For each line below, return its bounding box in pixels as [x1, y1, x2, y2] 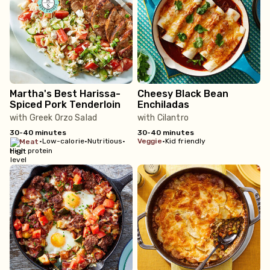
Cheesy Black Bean [137, 88, 228, 99]
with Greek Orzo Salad [10, 113, 97, 123]
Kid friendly [165, 137, 206, 145]
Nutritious [87, 137, 123, 145]
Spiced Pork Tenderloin [10, 99, 121, 110]
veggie [142, 137, 162, 145]
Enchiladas [137, 99, 189, 110]
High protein [10, 146, 53, 155]
